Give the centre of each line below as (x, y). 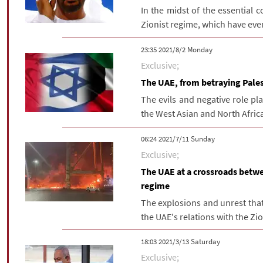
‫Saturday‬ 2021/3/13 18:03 (205, 241)
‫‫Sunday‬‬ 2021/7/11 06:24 (203, 139)
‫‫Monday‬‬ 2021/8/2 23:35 (200, 50)
